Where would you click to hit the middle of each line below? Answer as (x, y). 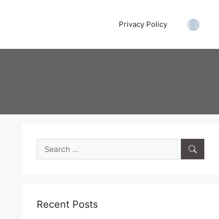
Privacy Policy (143, 24)
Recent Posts (67, 204)
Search (49, 144)
